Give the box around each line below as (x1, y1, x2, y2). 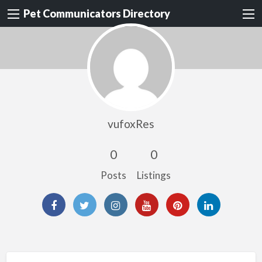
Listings (136, 168, 171, 181)
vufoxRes (108, 116, 154, 130)
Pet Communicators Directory (23, 7, 170, 20)
